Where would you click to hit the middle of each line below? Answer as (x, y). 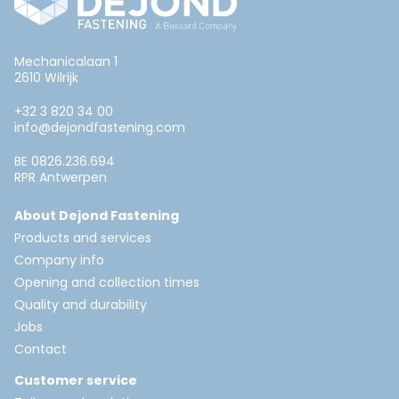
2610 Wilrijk (46, 78)
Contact (41, 350)
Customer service (76, 381)
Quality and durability (81, 305)
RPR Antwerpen (61, 178)
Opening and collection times (107, 283)
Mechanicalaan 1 (66, 62)
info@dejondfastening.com (100, 128)
